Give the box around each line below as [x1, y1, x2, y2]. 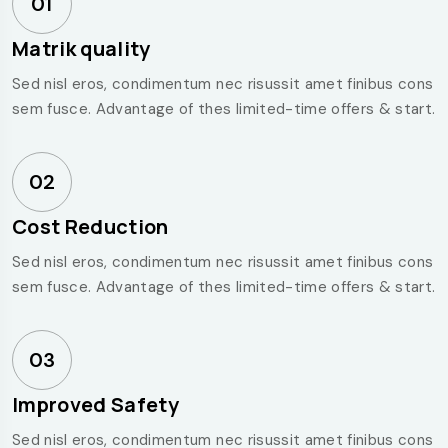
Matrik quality [12, 34, 151, 62]
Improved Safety [12, 390, 180, 418]
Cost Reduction [12, 212, 169, 240]
